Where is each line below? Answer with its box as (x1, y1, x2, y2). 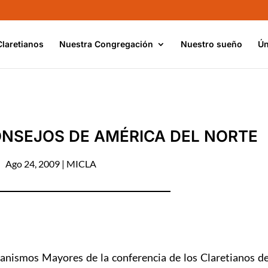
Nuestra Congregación (59, 38, 153, 49)
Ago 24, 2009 (5, 157, 60, 169)
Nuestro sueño (181, 38, 242, 49)
